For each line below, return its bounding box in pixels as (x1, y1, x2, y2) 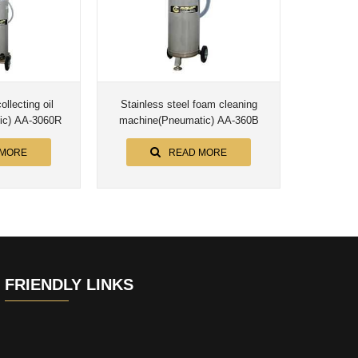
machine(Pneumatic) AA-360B (118, 114, 259, 127)
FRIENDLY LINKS (5, 276, 133, 294)
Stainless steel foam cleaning (120, 98, 257, 111)
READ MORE (169, 147, 227, 159)
